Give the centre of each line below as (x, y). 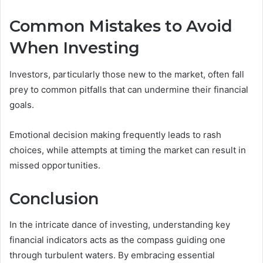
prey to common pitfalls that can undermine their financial (129, 89)
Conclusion (54, 198)
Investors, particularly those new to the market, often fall (127, 74)
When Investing (75, 48)
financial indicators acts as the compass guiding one (117, 240)
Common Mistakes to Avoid (121, 26)
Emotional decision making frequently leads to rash (115, 134)
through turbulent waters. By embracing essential (112, 255)
